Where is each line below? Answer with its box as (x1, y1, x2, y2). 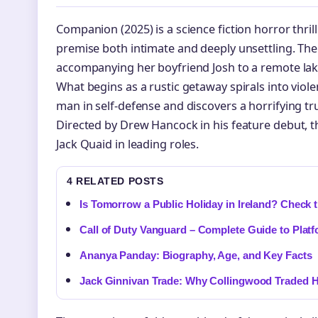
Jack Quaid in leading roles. (56, 136, 199, 152)
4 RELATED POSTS (67, 175, 164, 187)
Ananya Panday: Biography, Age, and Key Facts (79, 249, 312, 262)
